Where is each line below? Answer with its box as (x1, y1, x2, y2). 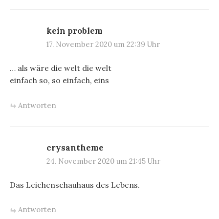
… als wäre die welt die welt (10, 63, 111, 73)
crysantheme (46, 142, 104, 153)
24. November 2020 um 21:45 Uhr (46, 156, 160, 166)
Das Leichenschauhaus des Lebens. (10, 179, 140, 190)
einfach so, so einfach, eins (10, 75, 109, 86)
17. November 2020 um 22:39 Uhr (46, 40, 160, 49)
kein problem (46, 25, 103, 37)
